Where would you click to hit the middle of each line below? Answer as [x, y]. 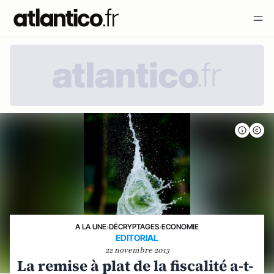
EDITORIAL [137, 238]
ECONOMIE [180, 227]
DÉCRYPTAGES [134, 227]
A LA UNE [91, 227]
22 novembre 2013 [137, 250]
